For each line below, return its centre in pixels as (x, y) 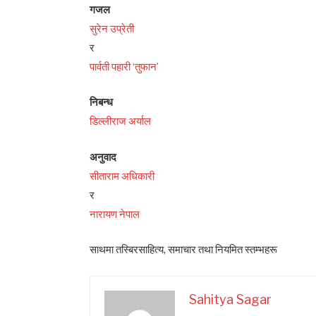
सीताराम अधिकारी (122, 176)
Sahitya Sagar (231, 299)
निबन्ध (102, 103)
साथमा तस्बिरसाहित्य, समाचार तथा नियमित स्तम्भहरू (184, 249)
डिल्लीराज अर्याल (121, 122)
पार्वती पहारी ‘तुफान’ (124, 67)
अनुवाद (103, 157)
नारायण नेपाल (115, 214)
